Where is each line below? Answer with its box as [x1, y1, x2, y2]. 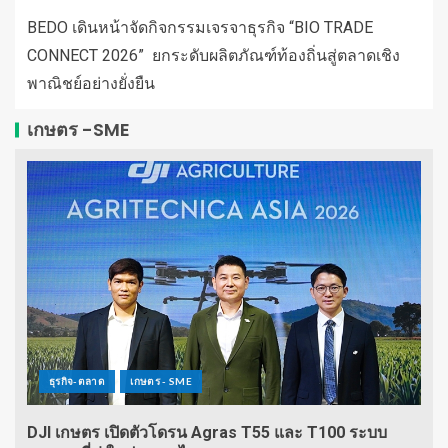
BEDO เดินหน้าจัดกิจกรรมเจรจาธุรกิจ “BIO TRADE [27, 17, 373, 37]
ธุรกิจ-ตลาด [49, 374, 106, 387]
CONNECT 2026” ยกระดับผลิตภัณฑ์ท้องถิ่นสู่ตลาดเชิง [27, 45, 400, 65]
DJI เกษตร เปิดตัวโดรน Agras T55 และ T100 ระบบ [27, 422, 387, 442]
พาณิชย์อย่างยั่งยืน [27, 73, 155, 93]
